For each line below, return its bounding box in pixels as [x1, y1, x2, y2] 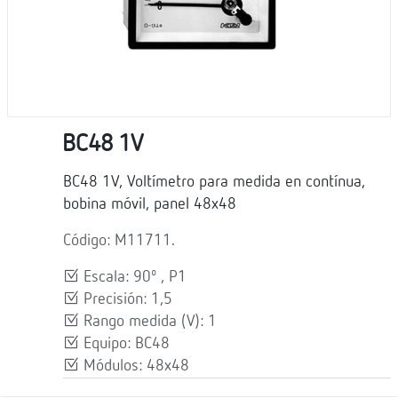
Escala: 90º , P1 [79, 268, 187, 285]
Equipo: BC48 [79, 335, 170, 352]
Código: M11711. [63, 232, 175, 249]
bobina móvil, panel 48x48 [63, 195, 236, 212]
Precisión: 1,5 [79, 291, 172, 307]
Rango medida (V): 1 [79, 313, 217, 330]
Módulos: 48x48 [79, 357, 189, 374]
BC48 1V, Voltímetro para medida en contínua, [63, 173, 365, 190]
